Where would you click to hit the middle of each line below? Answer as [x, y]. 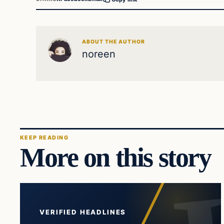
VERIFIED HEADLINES [83, 212]
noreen [99, 54]
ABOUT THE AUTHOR [113, 41]
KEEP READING [44, 138]
